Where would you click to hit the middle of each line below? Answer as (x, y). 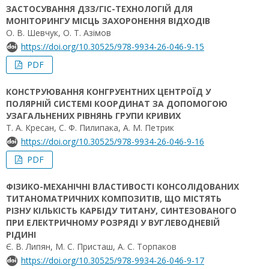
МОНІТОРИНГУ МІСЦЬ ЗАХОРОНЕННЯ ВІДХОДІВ (108, 21)
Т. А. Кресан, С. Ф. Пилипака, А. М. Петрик (90, 128)
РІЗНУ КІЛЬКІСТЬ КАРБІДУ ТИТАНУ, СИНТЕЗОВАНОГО (121, 210)
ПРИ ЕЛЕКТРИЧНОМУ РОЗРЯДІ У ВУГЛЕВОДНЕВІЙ (113, 222)
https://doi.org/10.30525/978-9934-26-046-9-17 (113, 260)
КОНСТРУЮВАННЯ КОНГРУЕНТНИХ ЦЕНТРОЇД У (108, 92)
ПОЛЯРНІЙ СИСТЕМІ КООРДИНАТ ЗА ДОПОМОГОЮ (117, 104)
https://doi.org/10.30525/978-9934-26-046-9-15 (113, 47)
